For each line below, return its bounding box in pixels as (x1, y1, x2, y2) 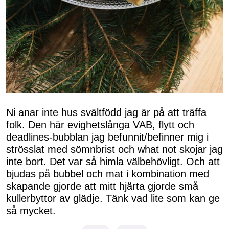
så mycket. (6, 205, 59, 217)
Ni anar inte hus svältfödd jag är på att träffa (6, 107, 207, 119)
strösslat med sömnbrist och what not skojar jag (6, 144, 223, 155)
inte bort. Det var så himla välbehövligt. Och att (6, 156, 220, 168)
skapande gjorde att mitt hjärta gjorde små (6, 180, 198, 192)
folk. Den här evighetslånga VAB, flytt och (6, 119, 194, 131)
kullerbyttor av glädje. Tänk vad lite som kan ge (6, 193, 220, 204)
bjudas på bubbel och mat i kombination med (6, 168, 209, 180)
